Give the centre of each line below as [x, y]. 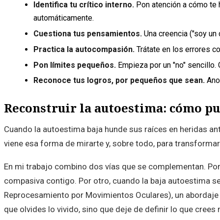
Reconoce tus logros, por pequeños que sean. [119, 81]
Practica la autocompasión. [84, 49]
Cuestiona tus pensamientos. [88, 34]
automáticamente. [64, 18]
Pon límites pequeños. [75, 65]
